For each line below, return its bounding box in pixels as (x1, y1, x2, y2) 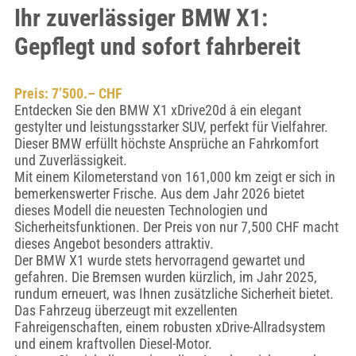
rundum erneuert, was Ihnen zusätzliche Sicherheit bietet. (14, 285, 334, 302)
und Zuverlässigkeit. (14, 152, 127, 168)
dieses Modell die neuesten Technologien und (14, 202, 268, 219)
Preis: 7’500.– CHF (14, 85, 122, 102)
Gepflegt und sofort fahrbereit (14, 33, 300, 60)
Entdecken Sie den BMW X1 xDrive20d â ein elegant (14, 102, 301, 118)
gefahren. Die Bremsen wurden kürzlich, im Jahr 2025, (14, 269, 317, 285)
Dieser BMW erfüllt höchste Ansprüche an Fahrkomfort (14, 135, 319, 152)
